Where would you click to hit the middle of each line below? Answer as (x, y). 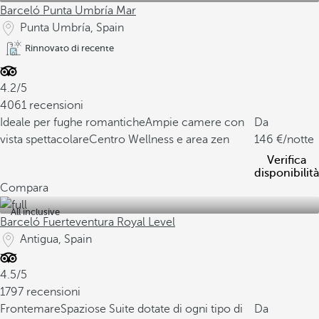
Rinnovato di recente (69, 48)
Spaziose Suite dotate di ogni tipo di (152, 309)
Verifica (287, 160)
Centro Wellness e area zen (159, 140)
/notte (298, 140)
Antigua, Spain (56, 239)
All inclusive (35, 212)
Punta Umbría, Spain (72, 28)
